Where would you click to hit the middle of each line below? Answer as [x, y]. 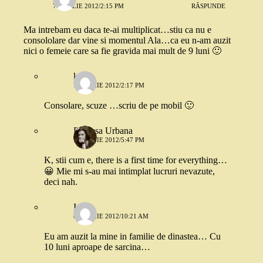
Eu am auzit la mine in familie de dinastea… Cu [132, 236]
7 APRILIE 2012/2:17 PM [109, 85]
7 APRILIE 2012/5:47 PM [109, 140]
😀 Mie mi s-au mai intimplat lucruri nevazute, [129, 171]
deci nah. [61, 182]
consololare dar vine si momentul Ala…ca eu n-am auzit [127, 40]
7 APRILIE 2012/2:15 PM [88, 6]
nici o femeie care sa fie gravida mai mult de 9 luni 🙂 [122, 51]
